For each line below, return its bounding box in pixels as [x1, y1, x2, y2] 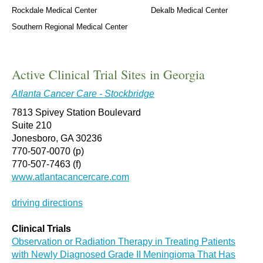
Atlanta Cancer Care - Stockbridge [12, 89, 154, 99]
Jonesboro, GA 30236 [12, 133, 102, 143]
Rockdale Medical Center [12, 6, 97, 15]
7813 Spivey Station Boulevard [12, 107, 141, 117]
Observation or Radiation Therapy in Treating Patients [12, 237, 235, 247]
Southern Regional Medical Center [12, 22, 127, 31]
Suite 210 [12, 120, 52, 130]
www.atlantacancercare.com [12, 172, 129, 182]
